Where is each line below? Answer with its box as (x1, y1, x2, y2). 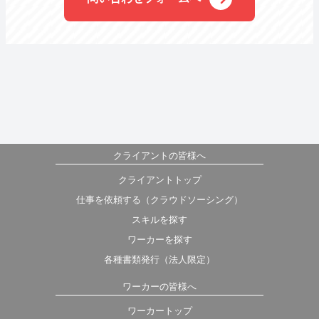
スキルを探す (132, 214, 187, 225)
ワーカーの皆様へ (122, 281, 197, 292)
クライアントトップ (117, 174, 202, 185)
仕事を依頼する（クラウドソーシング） (76, 194, 243, 205)
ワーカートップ (127, 305, 192, 316)
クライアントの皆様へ (113, 150, 206, 161)
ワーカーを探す (127, 234, 192, 245)
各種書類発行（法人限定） (104, 254, 215, 265)
